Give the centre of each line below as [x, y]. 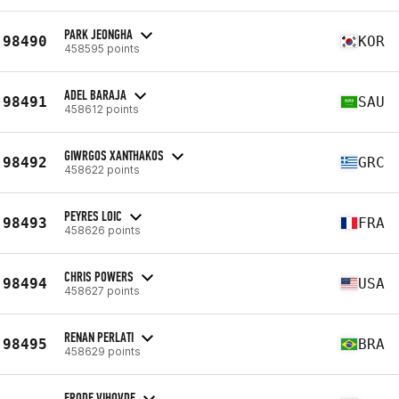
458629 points [102, 351]
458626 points [102, 230]
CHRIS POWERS [99, 276]
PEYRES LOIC [93, 216]
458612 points [102, 109]
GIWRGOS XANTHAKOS [114, 155]
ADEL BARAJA [95, 94]
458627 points [102, 290]
